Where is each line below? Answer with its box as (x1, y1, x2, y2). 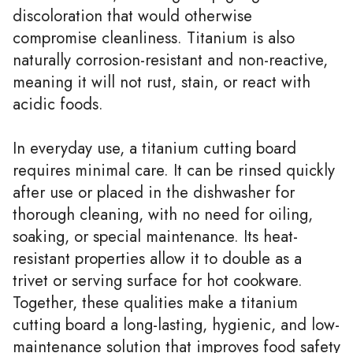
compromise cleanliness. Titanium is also (13, 25, 295, 50)
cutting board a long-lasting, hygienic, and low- (13, 312, 340, 336)
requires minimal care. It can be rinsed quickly (13, 158, 335, 182)
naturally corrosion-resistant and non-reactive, (13, 47, 328, 72)
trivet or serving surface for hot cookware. (13, 268, 303, 292)
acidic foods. (13, 91, 103, 116)
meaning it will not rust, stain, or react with (13, 69, 310, 94)
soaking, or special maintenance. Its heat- (13, 224, 298, 248)
